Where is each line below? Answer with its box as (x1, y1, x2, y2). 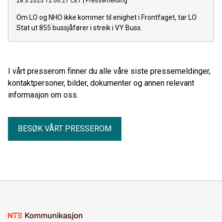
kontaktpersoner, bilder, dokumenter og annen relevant (8, 78, 194, 88)
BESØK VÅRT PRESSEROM (18, 123, 111, 133)
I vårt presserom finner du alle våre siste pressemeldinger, (8, 66, 211, 76)
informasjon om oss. (8, 90, 78, 100)
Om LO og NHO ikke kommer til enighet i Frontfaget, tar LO (16, 13, 197, 21)
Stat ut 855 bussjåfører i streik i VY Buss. (16, 23, 142, 32)
